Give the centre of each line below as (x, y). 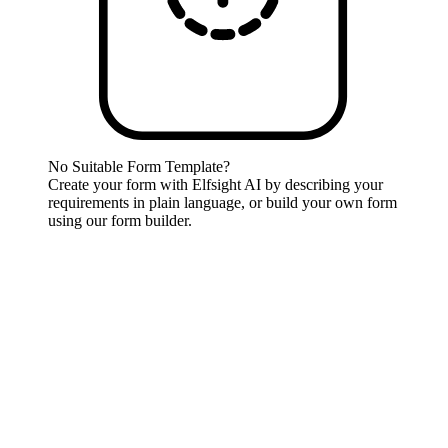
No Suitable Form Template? (139, 166)
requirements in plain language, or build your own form (222, 202)
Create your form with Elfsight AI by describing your (215, 184)
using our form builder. (120, 220)
